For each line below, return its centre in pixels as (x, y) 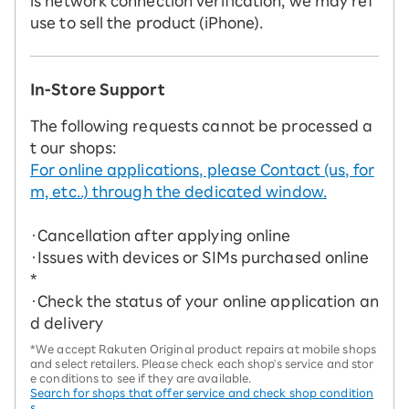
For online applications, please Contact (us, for (202, 170)
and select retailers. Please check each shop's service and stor (202, 364)
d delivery (67, 324)
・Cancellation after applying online (161, 236)
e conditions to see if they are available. (141, 378)
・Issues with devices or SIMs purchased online (200, 258)
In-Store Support (98, 90)
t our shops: (73, 148)
